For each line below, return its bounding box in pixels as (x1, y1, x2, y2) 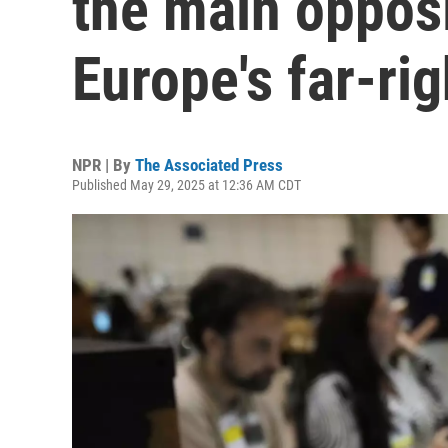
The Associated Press (135, 155, 283, 175)
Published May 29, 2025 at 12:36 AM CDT (72, 177, 301, 193)
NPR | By (72, 155, 135, 175)
